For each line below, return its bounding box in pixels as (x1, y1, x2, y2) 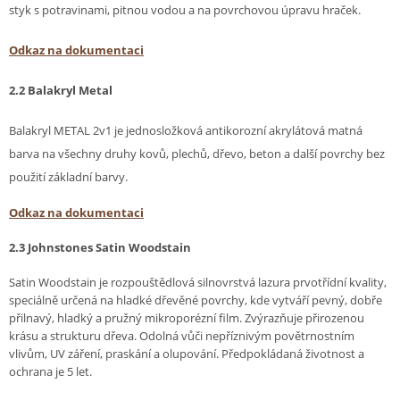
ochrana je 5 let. (9, 363, 92, 380)
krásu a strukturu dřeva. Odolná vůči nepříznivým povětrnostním (9, 328, 354, 345)
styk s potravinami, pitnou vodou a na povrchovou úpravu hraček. (9, 2, 361, 19)
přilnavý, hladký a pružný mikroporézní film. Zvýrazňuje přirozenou (9, 310, 364, 327)
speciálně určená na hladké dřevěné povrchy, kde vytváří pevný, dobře (9, 292, 382, 309)
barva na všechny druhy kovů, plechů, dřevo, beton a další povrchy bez (9, 146, 385, 162)
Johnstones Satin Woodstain (28, 239, 191, 256)
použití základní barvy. (9, 169, 128, 186)
